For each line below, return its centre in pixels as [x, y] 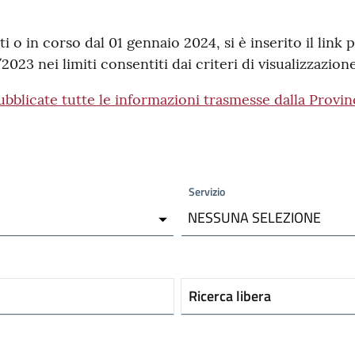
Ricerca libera [230, 296]
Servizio [207, 191]
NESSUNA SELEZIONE [254, 218]
